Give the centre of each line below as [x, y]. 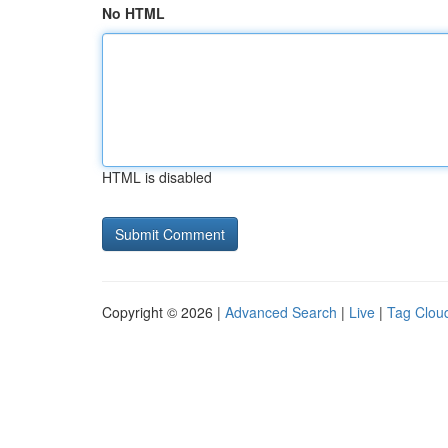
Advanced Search [281, 312]
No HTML [133, 13]
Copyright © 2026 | [163, 312]
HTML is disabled [157, 177]
